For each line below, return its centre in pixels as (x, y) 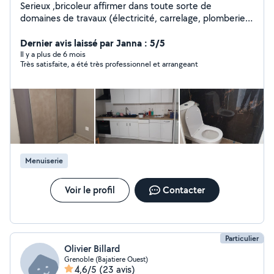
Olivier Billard (92, 249)
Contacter (183, 190)
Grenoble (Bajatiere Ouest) (106, 259)
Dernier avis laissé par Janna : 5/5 (93, 43)
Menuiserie (44, 161)
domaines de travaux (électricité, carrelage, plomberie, (134, 18)
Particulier (242, 238)
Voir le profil (90, 190)
